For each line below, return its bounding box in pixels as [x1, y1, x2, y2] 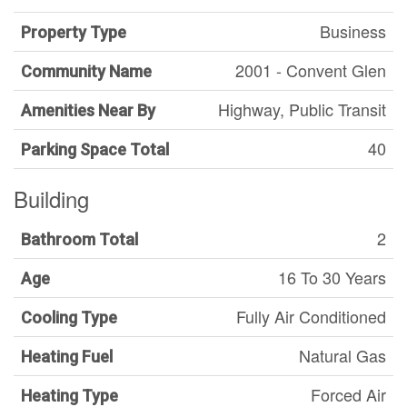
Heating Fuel [21, 347, 113, 366]
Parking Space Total [21, 140, 169, 159]
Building [14, 183, 89, 214]
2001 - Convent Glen [235, 58, 386, 82]
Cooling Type [21, 308, 117, 327]
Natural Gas [299, 343, 386, 367]
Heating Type [21, 386, 118, 405]
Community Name [21, 62, 152, 81]
